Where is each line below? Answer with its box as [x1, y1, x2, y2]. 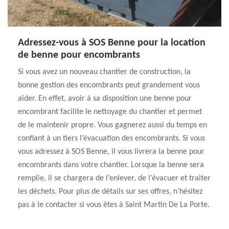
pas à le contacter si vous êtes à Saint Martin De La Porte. [18, 201, 210, 209]
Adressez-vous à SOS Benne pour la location [18, 38, 205, 48]
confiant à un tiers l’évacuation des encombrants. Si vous [18, 134, 205, 143]
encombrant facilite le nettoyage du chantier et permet [18, 108, 202, 116]
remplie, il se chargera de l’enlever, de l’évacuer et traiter [18, 174, 211, 182]
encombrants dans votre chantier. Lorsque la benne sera [18, 161, 204, 169]
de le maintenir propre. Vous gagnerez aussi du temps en [18, 121, 207, 129]
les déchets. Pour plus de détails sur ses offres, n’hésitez [18, 188, 202, 196]
